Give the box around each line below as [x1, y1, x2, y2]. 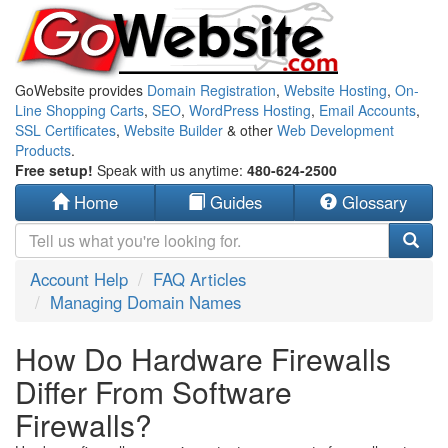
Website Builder [124, 120, 223, 140]
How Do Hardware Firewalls [15, 337, 391, 380]
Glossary [337, 190, 407, 214]
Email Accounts [319, 100, 416, 120]
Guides [204, 190, 262, 214]
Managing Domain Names [50, 290, 241, 314]
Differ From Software [15, 370, 292, 413]
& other [223, 120, 277, 140]
